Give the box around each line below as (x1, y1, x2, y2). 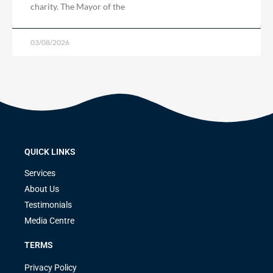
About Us (24, 183, 59, 194)
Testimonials (24, 199, 72, 210)
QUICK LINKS (24, 146, 76, 157)
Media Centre (24, 215, 74, 225)
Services (24, 168, 55, 178)
